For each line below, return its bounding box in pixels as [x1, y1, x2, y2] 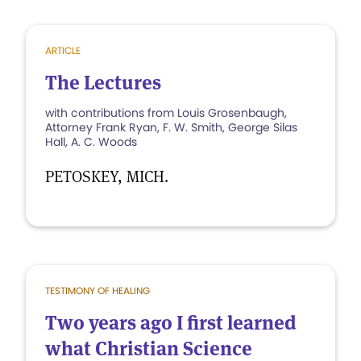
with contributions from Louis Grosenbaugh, [45, 105, 287, 121]
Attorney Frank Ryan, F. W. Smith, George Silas [45, 119, 297, 135]
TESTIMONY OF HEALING [45, 284, 150, 297]
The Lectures [45, 70, 161, 95]
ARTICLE [45, 44, 81, 57]
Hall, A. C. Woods [45, 134, 137, 150]
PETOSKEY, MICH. [45, 166, 168, 187]
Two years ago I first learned [45, 310, 297, 335]
